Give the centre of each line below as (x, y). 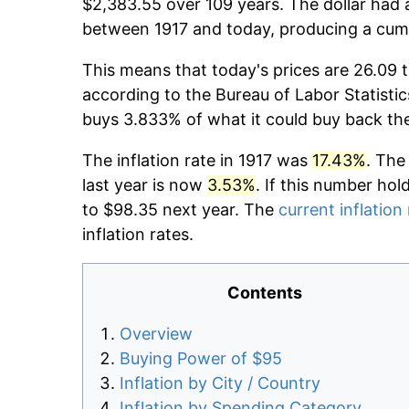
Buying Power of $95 (201, 359)
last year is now (145, 185)
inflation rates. (138, 235)
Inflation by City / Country (220, 383)
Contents (265, 293)
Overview (156, 334)
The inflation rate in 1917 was (197, 161)
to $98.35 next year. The (180, 210)
